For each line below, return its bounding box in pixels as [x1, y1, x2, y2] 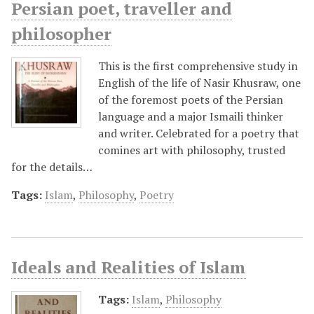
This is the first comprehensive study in [98, 57, 298, 74]
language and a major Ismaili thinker [98, 108, 283, 124]
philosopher [11, 22, 111, 45]
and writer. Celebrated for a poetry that [98, 125, 299, 141]
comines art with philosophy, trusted [98, 142, 285, 158]
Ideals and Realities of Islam [11, 255, 246, 278]
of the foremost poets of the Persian [98, 91, 283, 107]
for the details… [11, 158, 93, 175]
